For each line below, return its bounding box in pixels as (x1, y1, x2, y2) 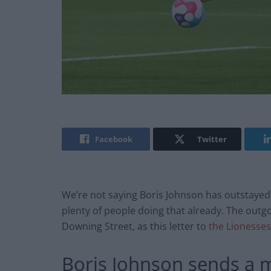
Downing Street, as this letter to (62, 220, 209, 233)
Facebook (94, 134, 132, 145)
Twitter (197, 134, 227, 145)
